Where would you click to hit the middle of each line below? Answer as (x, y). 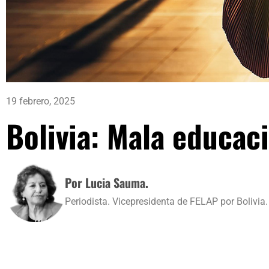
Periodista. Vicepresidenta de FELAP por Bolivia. (166, 201)
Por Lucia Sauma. (107, 182)
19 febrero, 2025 (41, 101)
